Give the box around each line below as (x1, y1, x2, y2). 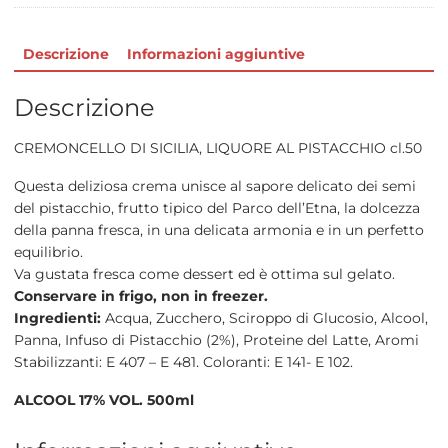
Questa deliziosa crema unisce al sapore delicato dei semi (13, 176, 416, 195)
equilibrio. (13, 242, 83, 261)
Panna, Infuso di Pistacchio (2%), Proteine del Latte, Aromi (13, 330, 419, 349)
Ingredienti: (13, 308, 101, 327)
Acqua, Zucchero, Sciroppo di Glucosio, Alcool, (100, 308, 428, 327)
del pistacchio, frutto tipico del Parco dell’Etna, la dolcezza (13, 198, 420, 217)
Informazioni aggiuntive (126, 45, 305, 64)
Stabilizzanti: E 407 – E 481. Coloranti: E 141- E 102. (13, 352, 353, 371)
